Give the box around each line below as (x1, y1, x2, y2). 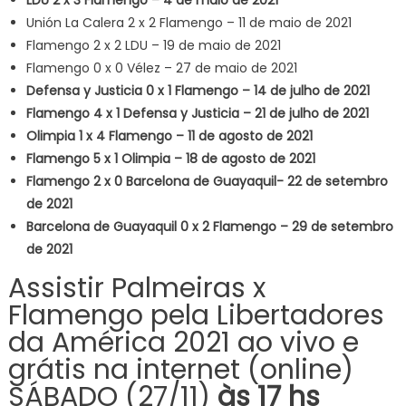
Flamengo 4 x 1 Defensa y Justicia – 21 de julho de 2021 (25, 103, 369, 122)
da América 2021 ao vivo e (7, 323, 359, 362)
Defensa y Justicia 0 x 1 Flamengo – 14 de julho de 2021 (25, 81, 370, 100)
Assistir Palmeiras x (7, 268, 266, 307)
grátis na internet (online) (7, 350, 353, 389)
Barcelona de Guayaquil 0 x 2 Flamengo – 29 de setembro (25, 217, 393, 236)
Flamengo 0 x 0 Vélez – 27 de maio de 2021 (25, 58, 297, 77)
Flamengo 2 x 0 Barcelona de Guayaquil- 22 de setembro (25, 171, 388, 190)
